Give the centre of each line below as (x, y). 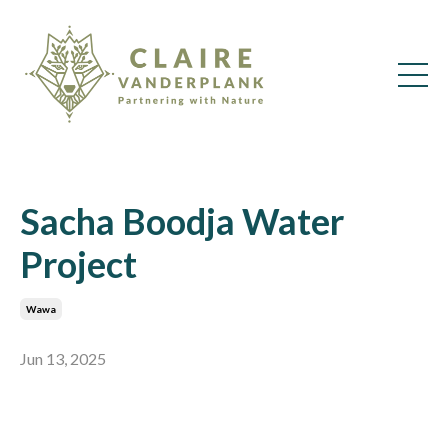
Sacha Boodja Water (182, 220)
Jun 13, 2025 (63, 358)
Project (78, 263)
